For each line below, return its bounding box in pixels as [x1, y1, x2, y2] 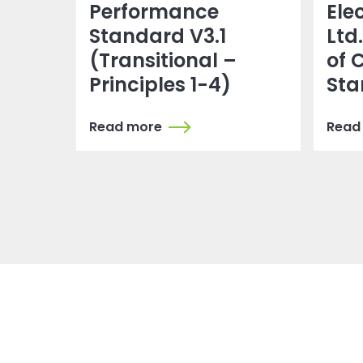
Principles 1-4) [89, 71, 232, 99]
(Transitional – [89, 47, 237, 75]
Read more [89, 117, 163, 137]
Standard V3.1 [89, 23, 227, 50]
